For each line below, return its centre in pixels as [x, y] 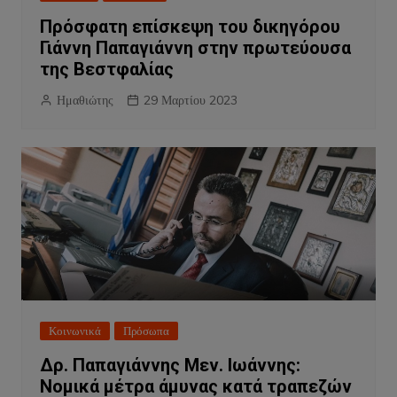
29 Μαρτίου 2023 [190, 101]
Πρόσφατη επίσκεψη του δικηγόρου [190, 27]
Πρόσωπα [146, 331]
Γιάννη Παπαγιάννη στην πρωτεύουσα [195, 48]
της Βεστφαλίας [106, 70]
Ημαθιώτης [85, 101]
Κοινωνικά [74, 331]
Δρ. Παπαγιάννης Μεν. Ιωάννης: [170, 366]
